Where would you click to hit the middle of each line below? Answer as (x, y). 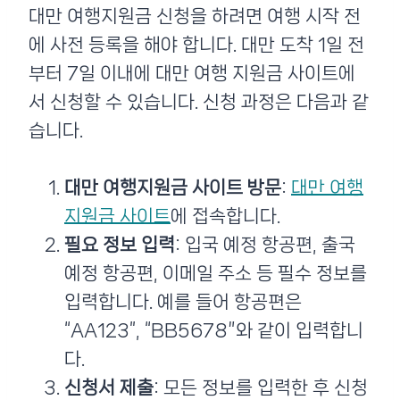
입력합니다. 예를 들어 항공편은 (183, 302)
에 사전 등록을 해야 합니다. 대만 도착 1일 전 (196, 45)
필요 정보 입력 (120, 245)
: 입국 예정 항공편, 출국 (265, 245)
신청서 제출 (109, 387)
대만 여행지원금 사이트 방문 (173, 187)
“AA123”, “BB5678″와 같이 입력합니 (214, 330)
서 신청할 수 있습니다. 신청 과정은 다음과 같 (199, 102)
